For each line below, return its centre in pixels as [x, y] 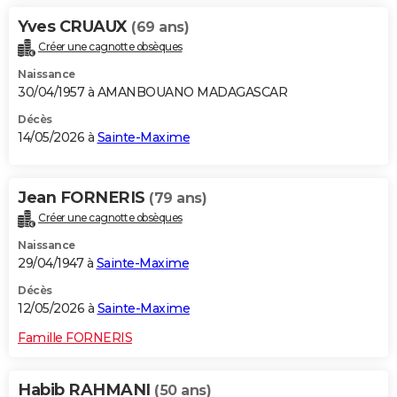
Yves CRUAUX [74, 26]
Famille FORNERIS [75, 337]
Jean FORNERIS [83, 197]
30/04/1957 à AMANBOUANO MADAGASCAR [152, 92]
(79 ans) [178, 198]
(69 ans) [160, 27]
